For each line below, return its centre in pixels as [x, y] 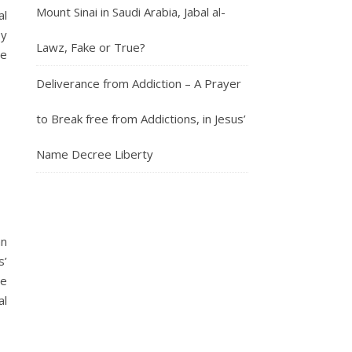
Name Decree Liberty [95, 154]
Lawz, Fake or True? [91, 47]
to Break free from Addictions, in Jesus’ [141, 118]
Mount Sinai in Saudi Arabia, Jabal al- [131, 11]
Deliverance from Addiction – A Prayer [139, 83]
